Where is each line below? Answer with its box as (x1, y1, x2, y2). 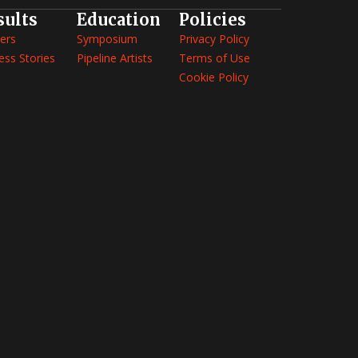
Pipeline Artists (77, 50, 153, 66)
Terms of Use (179, 50, 250, 66)
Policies (179, 9, 246, 30)
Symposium (77, 30, 137, 46)
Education (77, 9, 161, 30)
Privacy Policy (179, 30, 249, 46)
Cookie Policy (179, 69, 249, 85)
